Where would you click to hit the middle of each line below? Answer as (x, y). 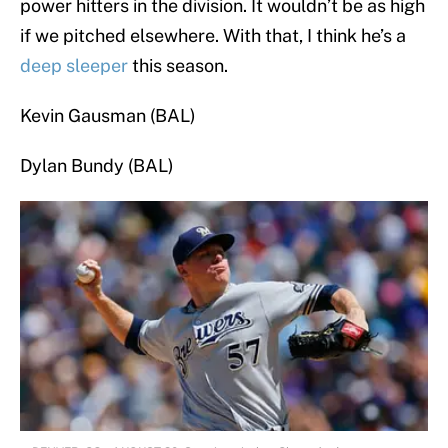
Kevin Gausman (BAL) (108, 116)
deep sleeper (74, 66)
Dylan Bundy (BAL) (97, 166)
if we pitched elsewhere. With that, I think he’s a (213, 36)
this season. (178, 66)
